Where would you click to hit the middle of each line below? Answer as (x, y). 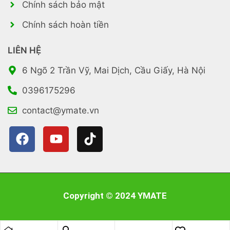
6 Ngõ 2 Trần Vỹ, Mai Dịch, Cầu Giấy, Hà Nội (113, 70)
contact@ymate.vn (60, 110)
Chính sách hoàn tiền (65, 24)
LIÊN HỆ (24, 50)
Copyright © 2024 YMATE (115, 195)
